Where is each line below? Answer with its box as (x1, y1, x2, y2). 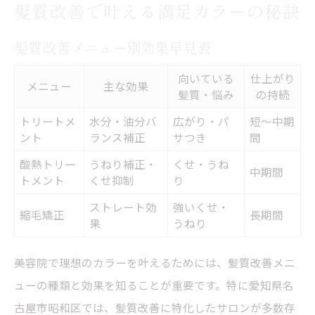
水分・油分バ (89, 112, 157, 129)
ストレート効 (89, 198, 157, 214)
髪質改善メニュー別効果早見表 (14, 36, 211, 58)
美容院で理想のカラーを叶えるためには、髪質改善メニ (14, 254, 295, 270)
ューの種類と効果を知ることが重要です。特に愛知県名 (14, 276, 294, 292)
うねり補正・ (89, 155, 157, 172)
